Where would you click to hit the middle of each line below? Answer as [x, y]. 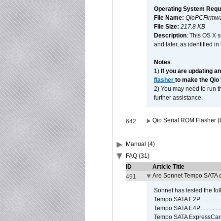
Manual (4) [140, 144]
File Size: [167, 27]
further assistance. [178, 98]
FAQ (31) [138, 156]
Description [170, 36]
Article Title [168, 167]
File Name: [170, 18]
